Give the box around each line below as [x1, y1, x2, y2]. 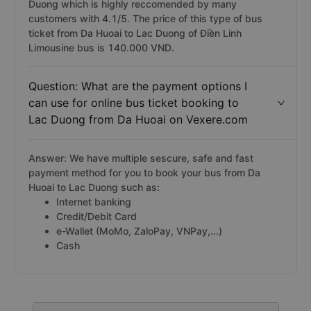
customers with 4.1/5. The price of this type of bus [28, 12, 262, 24]
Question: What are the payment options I [28, 79, 247, 93]
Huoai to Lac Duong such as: [28, 181, 160, 193]
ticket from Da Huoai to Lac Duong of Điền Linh [28, 27, 242, 39]
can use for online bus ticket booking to [28, 96, 239, 110]
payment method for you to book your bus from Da [28, 167, 260, 178]
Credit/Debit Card [56, 210, 137, 222]
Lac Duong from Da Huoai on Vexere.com [28, 112, 248, 126]
